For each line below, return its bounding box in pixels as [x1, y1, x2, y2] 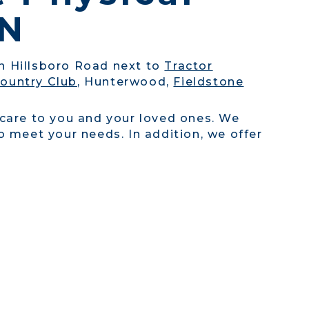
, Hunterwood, [77, 74, 174, 88]
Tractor [164, 59, 213, 72]
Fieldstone [173, 74, 244, 88]
